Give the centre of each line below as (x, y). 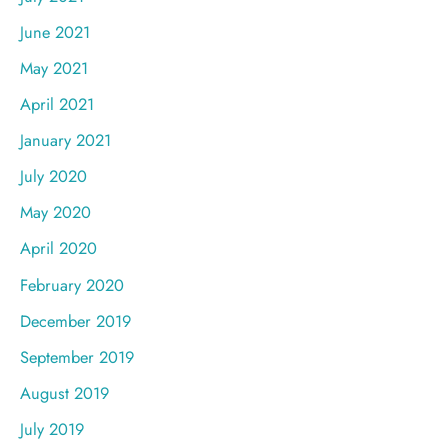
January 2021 (65, 140)
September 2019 (77, 356)
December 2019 (75, 320)
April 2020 (58, 248)
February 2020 (72, 284)
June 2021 (55, 31)
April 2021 (57, 104)
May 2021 (54, 68)
